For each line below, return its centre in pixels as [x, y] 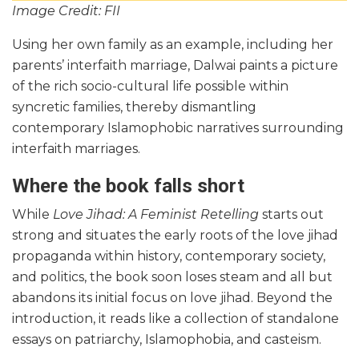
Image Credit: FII [66, 11]
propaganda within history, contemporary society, [169, 256]
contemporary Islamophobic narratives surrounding [178, 128]
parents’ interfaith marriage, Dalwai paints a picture [175, 66]
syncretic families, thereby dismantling [134, 107]
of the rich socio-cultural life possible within [150, 87]
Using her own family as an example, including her [173, 45]
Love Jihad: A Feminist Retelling [156, 215]
